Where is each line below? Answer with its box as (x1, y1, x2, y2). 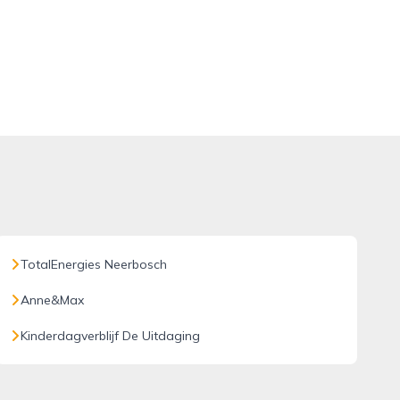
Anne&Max (20, 292, 84, 308)
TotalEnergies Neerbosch (20, 256, 167, 272)
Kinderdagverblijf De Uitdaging (20, 328, 200, 344)
